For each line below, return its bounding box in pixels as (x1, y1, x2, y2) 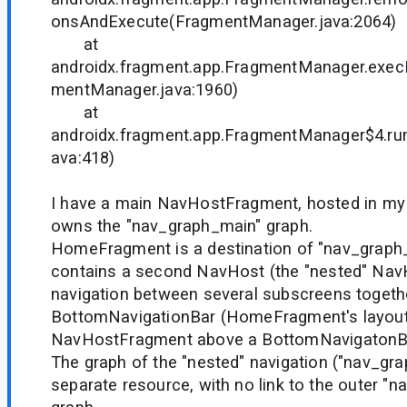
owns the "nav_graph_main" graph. (51, 215, 313, 235)
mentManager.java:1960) (51, 79, 239, 99)
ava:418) (51, 147, 115, 167)
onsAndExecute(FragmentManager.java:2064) (51, 11, 397, 31)
